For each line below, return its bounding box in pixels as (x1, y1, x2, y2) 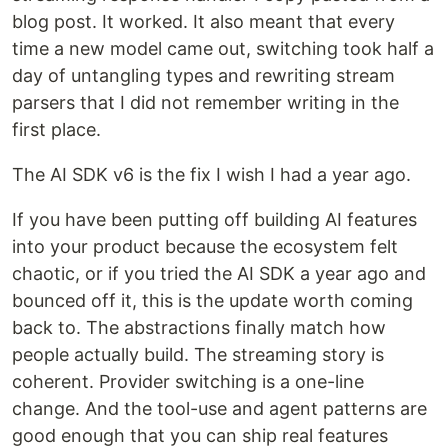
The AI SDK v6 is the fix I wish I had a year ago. (12, 164, 411, 185)
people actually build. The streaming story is (12, 344, 384, 365)
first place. (12, 119, 101, 140)
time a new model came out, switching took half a (12, 38, 434, 59)
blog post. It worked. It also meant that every (12, 11, 395, 32)
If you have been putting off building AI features (12, 209, 417, 230)
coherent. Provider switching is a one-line (12, 371, 364, 392)
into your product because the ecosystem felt (12, 236, 398, 257)
